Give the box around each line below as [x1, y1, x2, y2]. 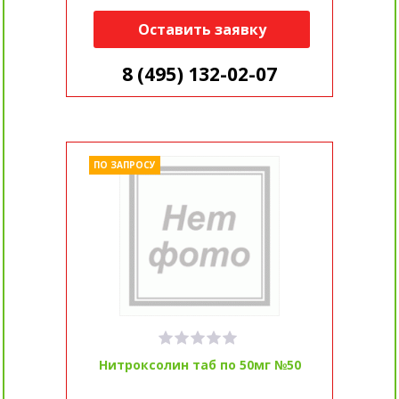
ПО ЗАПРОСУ [93, 159, 156, 172]
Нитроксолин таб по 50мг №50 [98, 356, 301, 374]
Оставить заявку [137, 20, 266, 40]
